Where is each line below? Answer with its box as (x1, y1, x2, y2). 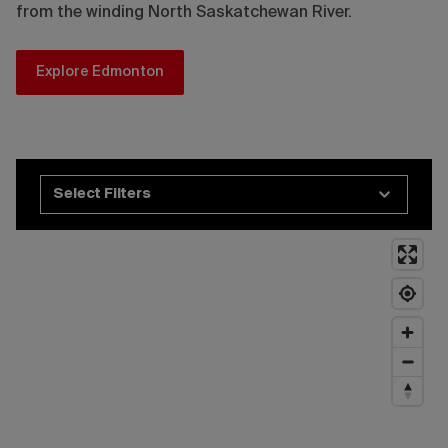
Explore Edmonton (36, 64, 164, 79)
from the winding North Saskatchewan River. (16, 4, 352, 21)
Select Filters (53, 186, 151, 201)
